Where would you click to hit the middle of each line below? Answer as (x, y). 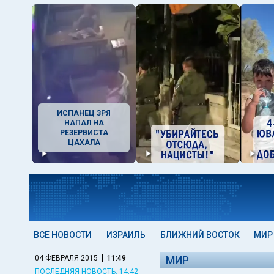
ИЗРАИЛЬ (126, 235)
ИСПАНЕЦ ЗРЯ (84, 113)
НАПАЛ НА (84, 123)
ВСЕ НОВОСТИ (63, 235)
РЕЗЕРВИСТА (84, 133)
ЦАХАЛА (84, 143)
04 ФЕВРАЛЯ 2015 (66, 258)
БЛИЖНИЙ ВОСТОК (200, 235)
